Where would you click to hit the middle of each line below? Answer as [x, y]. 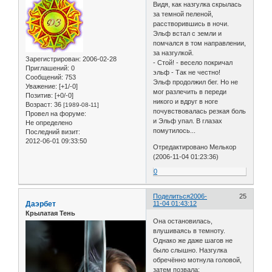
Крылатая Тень [50, 213]
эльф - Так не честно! [187, 72]
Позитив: [39, 95]
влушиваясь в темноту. [190, 231]
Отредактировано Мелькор [195, 147]
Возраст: [39, 104]
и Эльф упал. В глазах [188, 121]
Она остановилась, [183, 221]
